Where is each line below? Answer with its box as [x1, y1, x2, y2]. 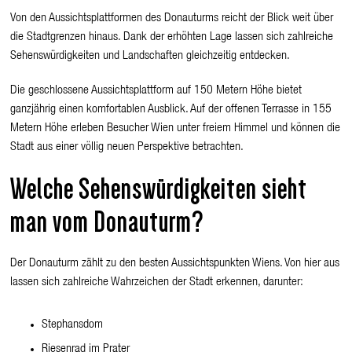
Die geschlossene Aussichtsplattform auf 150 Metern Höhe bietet [10, 84, 302, 97]
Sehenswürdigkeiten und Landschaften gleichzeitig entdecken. [10, 49, 291, 63]
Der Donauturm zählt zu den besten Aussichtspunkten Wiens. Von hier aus [10, 257, 340, 270]
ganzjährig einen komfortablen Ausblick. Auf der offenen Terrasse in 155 [10, 103, 332, 116]
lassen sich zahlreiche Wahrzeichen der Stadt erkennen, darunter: [10, 276, 304, 289]
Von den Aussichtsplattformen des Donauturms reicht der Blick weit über [10, 12, 334, 25]
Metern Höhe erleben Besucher [10, 122, 149, 135]
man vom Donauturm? [10, 206, 204, 238]
